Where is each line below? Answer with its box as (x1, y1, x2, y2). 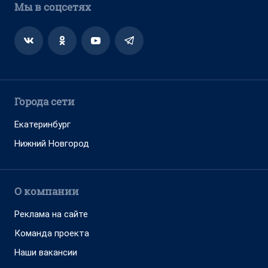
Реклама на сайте (14, 209, 88, 220)
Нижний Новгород (14, 138, 89, 149)
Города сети (14, 95, 75, 108)
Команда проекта (14, 228, 89, 239)
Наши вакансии (14, 247, 77, 258)
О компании (14, 184, 79, 198)
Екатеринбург (14, 119, 71, 130)
